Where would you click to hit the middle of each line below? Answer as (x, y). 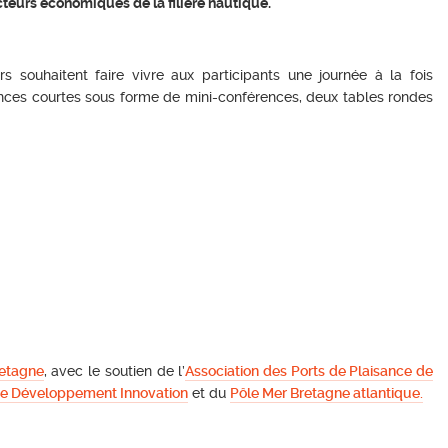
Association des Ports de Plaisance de (309, 370)
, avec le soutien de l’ (114, 370)
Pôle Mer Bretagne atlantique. (327, 392)
